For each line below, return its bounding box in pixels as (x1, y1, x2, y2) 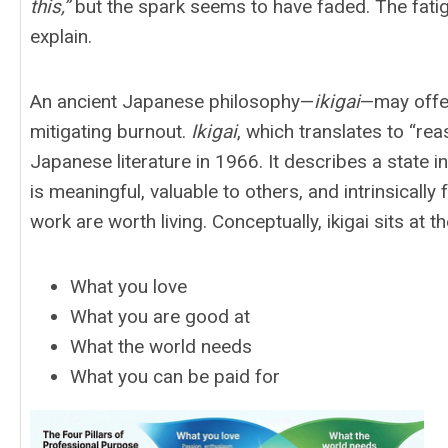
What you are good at (70, 305, 250, 328)
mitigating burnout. (30, 120, 191, 143)
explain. (30, 25, 92, 48)
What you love (70, 275, 187, 298)
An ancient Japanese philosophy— (30, 90, 314, 113)
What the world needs (70, 335, 252, 358)
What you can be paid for (70, 365, 280, 388)
